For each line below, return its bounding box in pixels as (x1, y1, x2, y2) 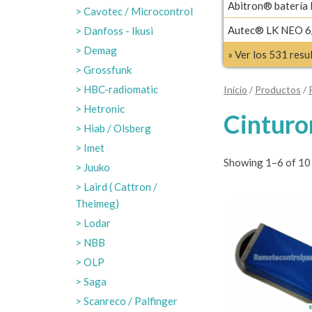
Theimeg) (75, 197, 119, 210)
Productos (255, 84, 301, 95)
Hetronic (84, 102, 125, 115)
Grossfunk (84, 63, 132, 76)
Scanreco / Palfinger (84, 295, 178, 307)
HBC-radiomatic (84, 83, 158, 95)
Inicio (224, 84, 247, 95)
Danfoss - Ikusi (84, 24, 153, 37)
